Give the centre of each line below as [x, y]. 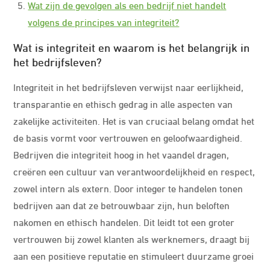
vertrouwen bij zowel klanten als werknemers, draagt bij [132, 238]
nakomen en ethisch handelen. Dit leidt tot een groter [124, 221]
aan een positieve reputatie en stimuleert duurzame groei [134, 255]
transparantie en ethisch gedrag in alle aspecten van [123, 103]
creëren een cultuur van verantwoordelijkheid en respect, [134, 171]
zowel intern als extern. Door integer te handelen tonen [128, 188]
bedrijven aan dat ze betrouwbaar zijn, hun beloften [122, 205]
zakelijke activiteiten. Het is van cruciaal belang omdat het [134, 120]
